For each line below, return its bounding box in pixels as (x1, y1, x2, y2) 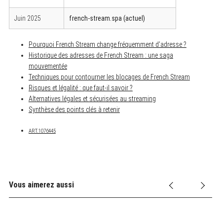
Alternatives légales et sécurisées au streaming (28, 94, 156, 103)
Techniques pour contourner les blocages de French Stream (28, 73, 190, 81)
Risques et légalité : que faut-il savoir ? (28, 83, 133, 92)
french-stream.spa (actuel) (69, 14, 145, 22)
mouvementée (28, 62, 67, 70)
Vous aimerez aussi (8, 180, 74, 189)
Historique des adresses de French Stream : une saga (28, 51, 173, 59)
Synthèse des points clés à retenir (28, 105, 120, 113)
